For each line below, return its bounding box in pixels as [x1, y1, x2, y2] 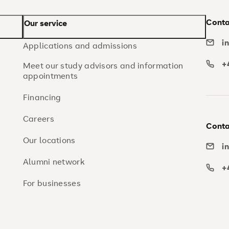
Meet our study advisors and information [22, 60, 184, 71]
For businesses [22, 177, 81, 189]
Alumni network [22, 156, 84, 167]
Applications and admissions [22, 40, 137, 51]
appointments [22, 70, 78, 81]
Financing [22, 91, 61, 103]
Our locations [22, 134, 76, 146]
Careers [22, 113, 54, 124]
